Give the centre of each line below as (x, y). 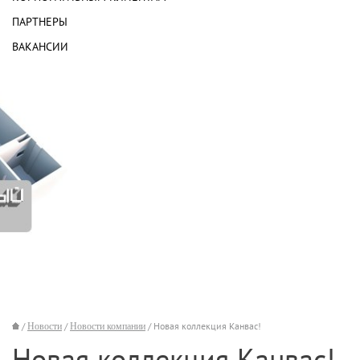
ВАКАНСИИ (40, 47)
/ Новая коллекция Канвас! (203, 326)
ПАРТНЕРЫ (40, 22)
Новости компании (108, 326)
